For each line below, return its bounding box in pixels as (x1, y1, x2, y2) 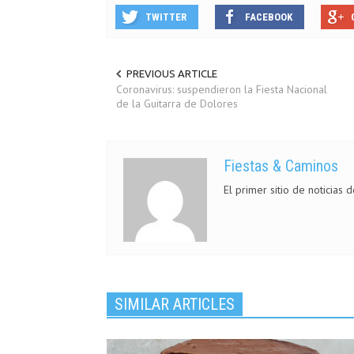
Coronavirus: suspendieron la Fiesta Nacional (116, 82, 327, 97)
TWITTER (145, 11, 186, 23)
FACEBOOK (245, 11, 292, 23)
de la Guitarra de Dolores (116, 96, 238, 111)
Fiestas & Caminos (224, 156, 338, 176)
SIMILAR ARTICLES (115, 295, 235, 314)
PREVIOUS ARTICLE (126, 68, 217, 79)
